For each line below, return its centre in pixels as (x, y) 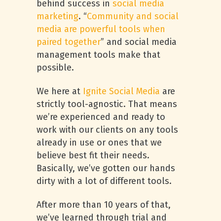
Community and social (133, 16)
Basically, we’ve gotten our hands (106, 168)
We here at (60, 91)
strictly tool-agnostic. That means (107, 104)
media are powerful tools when (101, 29)
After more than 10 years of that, (104, 205)
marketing (57, 16)
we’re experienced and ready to (101, 117)
